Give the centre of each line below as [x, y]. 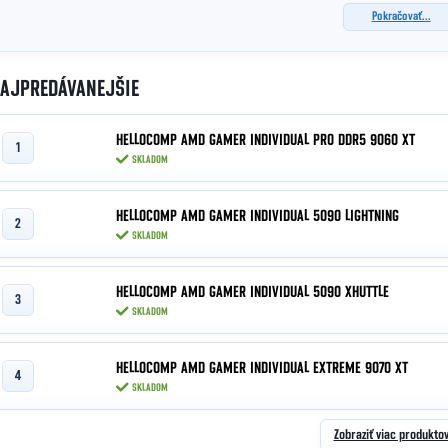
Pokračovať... [401, 16]
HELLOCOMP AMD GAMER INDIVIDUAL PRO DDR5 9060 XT [265, 139]
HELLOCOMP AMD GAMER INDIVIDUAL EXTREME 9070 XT [262, 367]
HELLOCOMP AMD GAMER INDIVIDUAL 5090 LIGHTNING [257, 215]
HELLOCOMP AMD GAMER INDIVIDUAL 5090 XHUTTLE [252, 291]
